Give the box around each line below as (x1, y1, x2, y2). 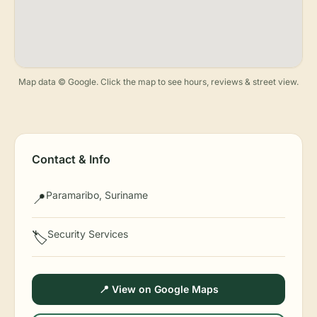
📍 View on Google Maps (98, 283, 219, 295)
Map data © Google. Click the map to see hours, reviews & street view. (18, 76, 299, 87)
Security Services (47, 228, 128, 240)
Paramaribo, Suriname (46, 189, 148, 201)
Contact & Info (32, 152, 110, 166)
